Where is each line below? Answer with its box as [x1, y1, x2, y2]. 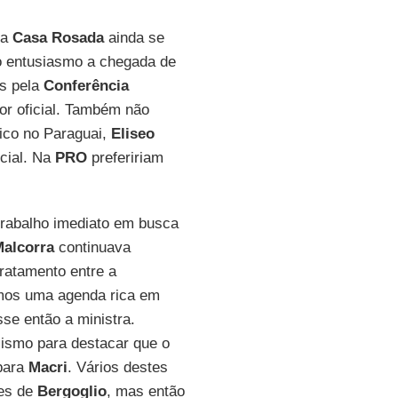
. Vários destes [67, 359, 168, 376]
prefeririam [86, 149, 163, 166]
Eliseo [110, 125, 155, 142]
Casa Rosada [12, 29, 104, 46]
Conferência [43, 77, 129, 94]
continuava [53, 239, 131, 256]
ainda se [103, 29, 164, 46]
